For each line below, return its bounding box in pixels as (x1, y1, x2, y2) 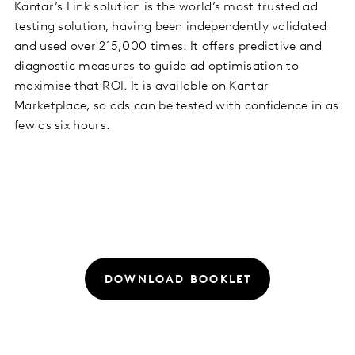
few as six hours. (14, 119, 111, 132)
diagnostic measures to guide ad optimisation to (14, 59, 300, 73)
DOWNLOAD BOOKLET (104, 274, 253, 287)
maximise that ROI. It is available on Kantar (14, 79, 269, 93)
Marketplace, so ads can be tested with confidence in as (14, 99, 339, 113)
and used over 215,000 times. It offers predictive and (14, 40, 322, 53)
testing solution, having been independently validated (14, 20, 326, 33)
